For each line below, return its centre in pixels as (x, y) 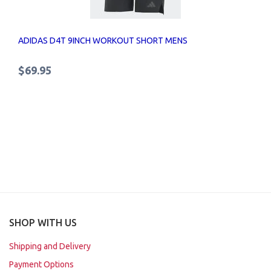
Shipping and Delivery (50, 247)
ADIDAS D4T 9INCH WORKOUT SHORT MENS (103, 41)
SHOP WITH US (43, 223)
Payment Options (41, 265)
